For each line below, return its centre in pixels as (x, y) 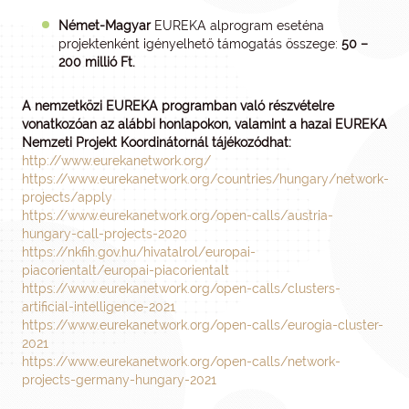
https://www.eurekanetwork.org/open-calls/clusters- (181, 288)
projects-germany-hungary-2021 (119, 380)
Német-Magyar (105, 26)
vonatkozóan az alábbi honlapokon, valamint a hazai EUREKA (204, 124)
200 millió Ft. (97, 62)
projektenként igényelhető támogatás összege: (200, 44)
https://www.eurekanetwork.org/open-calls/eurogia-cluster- (203, 325)
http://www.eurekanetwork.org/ (116, 161)
